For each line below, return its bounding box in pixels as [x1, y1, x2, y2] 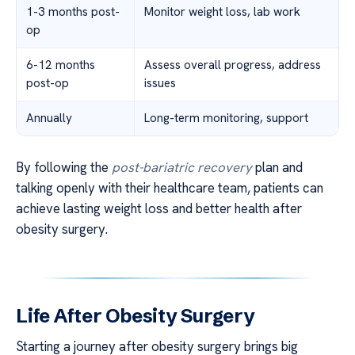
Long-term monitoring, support [144, 109, 308, 126]
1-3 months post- [26, 3, 120, 20]
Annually [26, 109, 72, 126]
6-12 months [26, 56, 95, 73]
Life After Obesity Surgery [16, 303, 255, 327]
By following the [16, 158, 112, 176]
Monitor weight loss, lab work [144, 3, 300, 20]
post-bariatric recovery [112, 158, 252, 176]
